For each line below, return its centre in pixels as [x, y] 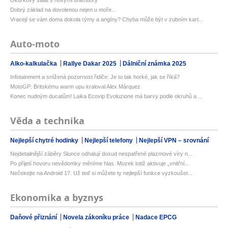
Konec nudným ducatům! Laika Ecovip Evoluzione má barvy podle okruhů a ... [106, 96]
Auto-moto [35, 44]
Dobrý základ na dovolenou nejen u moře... [63, 10]
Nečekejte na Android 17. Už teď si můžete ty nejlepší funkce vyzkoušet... [101, 173]
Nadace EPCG [156, 218]
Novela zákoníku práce [97, 218]
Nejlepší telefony [109, 141]
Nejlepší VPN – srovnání [174, 141]
